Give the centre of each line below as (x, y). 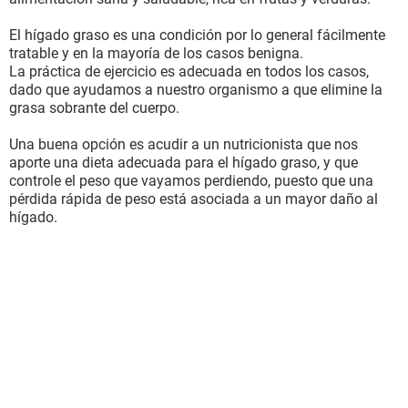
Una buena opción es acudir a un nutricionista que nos (184, 144)
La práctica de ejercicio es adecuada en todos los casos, (189, 71)
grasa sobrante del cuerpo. (94, 108)
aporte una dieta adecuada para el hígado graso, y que (184, 163)
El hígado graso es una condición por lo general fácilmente (197, 35)
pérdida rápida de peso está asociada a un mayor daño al (194, 199)
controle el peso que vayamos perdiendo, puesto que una (191, 181)
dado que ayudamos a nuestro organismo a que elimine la (196, 90)
